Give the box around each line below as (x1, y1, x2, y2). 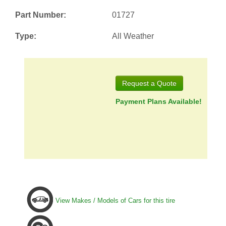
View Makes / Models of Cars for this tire (55, 196, 175, 204)
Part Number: (15, 11, 66, 20)
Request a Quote (151, 79, 177, 88)
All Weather (112, 32, 154, 41)
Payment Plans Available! (116, 97, 202, 106)
